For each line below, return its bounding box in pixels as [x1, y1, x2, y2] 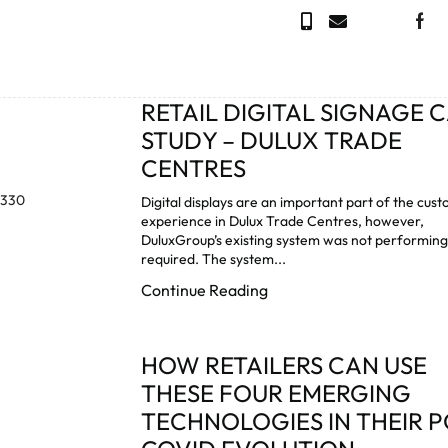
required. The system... [141, 249, 287, 268]
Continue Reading [141, 279, 269, 300]
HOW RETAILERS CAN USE [141, 349, 428, 380]
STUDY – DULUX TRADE [141, 124, 403, 155]
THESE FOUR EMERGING [141, 377, 412, 408]
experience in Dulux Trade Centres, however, [141, 211, 425, 230]
